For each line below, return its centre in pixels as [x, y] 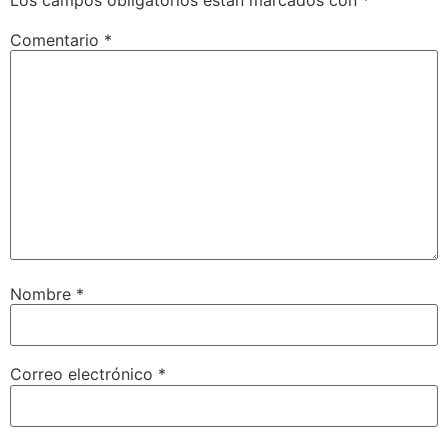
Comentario [57, 39]
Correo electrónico [84, 374]
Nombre [43, 294]
